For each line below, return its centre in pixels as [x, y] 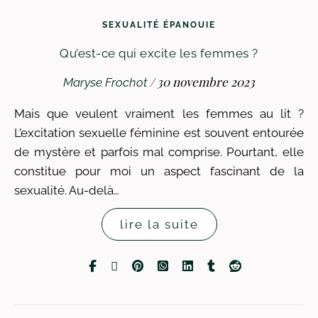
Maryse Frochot [105, 82]
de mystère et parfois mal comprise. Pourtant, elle [159, 152]
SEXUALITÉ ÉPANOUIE [159, 25]
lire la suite [159, 224]
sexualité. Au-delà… [67, 190]
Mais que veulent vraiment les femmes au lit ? [20, 114]
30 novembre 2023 [206, 82]
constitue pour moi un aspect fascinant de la [159, 171]
